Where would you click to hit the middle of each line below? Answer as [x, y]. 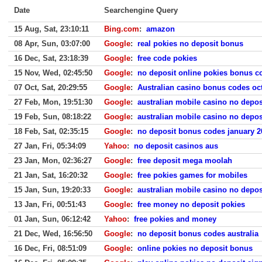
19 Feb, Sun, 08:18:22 [53, 117]
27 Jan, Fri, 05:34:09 [50, 146]
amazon [161, 29]
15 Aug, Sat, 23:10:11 [51, 29]
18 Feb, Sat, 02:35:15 [51, 131]
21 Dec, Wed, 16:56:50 [53, 234]
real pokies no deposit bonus [190, 44]
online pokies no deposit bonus [195, 248]
